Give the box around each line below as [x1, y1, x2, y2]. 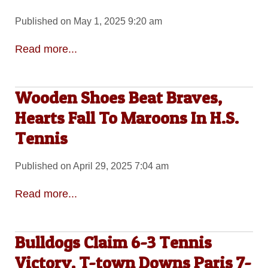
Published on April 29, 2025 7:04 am [14, 161, 169, 172]
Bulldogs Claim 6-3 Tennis [14, 232, 212, 252]
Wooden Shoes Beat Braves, [14, 87, 222, 108]
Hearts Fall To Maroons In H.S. [14, 108, 239, 129]
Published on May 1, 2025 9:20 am [14, 16, 162, 27]
